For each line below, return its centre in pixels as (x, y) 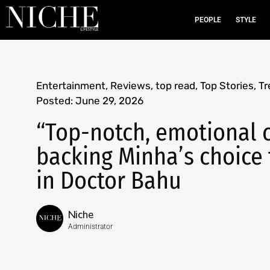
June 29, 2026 (109, 101)
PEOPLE (208, 20)
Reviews (130, 86)
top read (175, 86)
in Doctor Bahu (109, 181)
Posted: (55, 101)
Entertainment (71, 86)
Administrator (90, 227)
